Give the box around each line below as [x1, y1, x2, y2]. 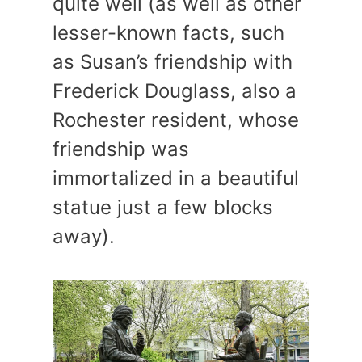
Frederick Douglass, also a [53, 79, 297, 103]
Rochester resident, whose [53, 108, 299, 133]
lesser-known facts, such [53, 21, 284, 45]
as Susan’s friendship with [53, 50, 293, 74]
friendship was [53, 137, 189, 162]
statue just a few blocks [53, 196, 273, 220]
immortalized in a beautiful [53, 166, 299, 191]
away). [53, 225, 115, 249]
